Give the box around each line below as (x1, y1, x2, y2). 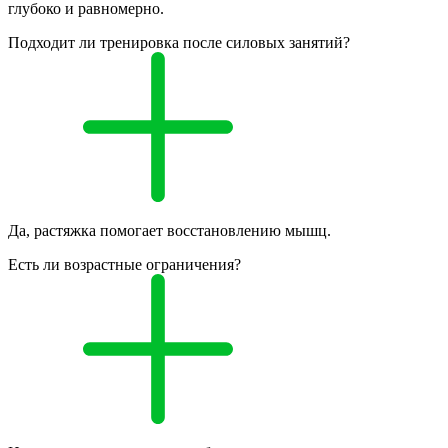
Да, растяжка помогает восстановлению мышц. (8, 221, 331, 239)
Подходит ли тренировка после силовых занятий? (8, 33, 350, 51)
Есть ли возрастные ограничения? (8, 255, 241, 273)
